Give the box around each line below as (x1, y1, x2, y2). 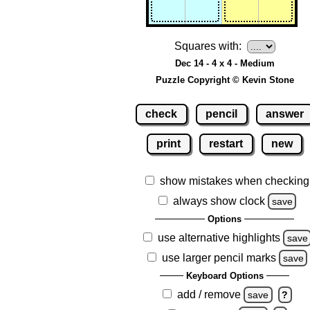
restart (209, 137, 244, 149)
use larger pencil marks (162, 251, 277, 264)
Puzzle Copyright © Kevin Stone (155, 75, 294, 86)
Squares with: (174, 40, 241, 53)
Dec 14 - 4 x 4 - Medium (174, 58, 275, 69)
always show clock (173, 194, 266, 207)
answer (265, 107, 304, 120)
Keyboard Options (185, 270, 264, 281)
